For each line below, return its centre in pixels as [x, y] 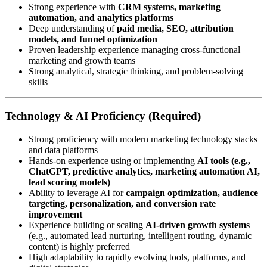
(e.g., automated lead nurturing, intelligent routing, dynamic [140, 235]
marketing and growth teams [82, 61]
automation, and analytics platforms [101, 18]
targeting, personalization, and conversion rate [122, 203]
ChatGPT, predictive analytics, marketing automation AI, [144, 171]
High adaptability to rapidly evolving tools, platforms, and [137, 257]
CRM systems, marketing [169, 7]
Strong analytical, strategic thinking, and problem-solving [136, 72]
